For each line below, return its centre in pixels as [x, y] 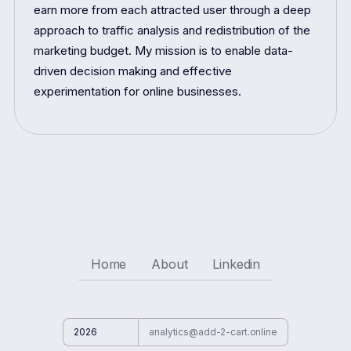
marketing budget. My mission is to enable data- [163, 51]
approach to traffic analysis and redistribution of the [172, 31]
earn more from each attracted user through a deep [172, 10]
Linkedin [237, 264]
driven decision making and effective [132, 71]
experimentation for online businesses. [137, 92]
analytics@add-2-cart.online [213, 332]
